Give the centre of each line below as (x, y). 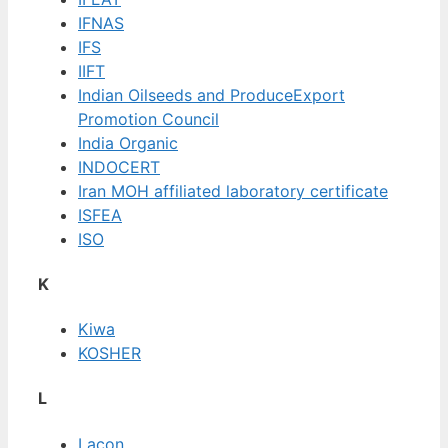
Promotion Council (148, 118)
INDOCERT (119, 166)
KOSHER (109, 353)
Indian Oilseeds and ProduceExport (211, 94)
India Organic (128, 142)
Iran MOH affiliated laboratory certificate (233, 190)
